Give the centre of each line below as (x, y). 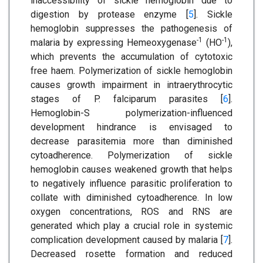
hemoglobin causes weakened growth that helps (131, 169)
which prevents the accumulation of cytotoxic (131, 56)
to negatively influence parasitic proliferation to (131, 183)
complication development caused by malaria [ (127, 240)
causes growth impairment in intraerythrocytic (131, 85)
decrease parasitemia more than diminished (131, 141)
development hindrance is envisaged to (131, 127)
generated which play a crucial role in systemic (131, 225)
